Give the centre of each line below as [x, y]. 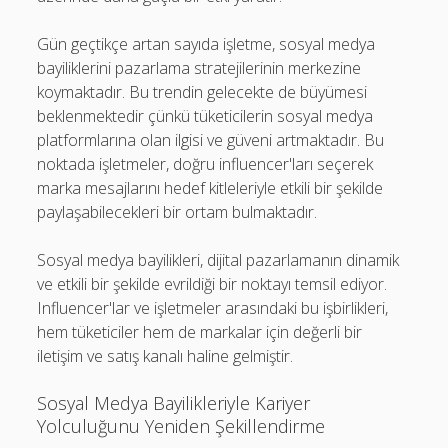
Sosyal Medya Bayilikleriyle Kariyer [174, 403]
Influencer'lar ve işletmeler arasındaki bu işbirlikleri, [213, 308]
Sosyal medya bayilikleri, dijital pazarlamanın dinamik [218, 260]
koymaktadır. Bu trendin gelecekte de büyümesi [202, 92]
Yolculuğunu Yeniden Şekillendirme [181, 426]
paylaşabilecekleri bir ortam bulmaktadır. [177, 212]
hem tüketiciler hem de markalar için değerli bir [200, 332]
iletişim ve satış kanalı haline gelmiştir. [165, 356]
